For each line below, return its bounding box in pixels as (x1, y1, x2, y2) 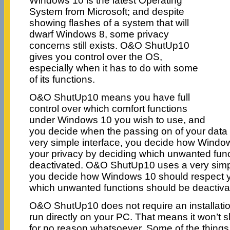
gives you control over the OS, (29, 51, 162, 62)
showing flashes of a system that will (29, 17, 189, 28)
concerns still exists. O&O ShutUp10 (29, 40, 189, 51)
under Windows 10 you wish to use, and (29, 114, 205, 125)
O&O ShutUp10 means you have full (29, 91, 190, 103)
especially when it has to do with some (29, 62, 198, 73)
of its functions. (29, 73, 95, 85)
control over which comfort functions (29, 103, 187, 114)
